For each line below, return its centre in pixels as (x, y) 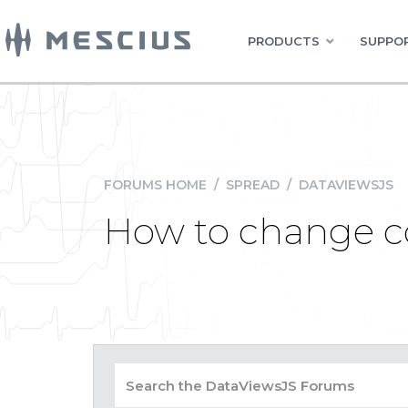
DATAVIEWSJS (346, 185)
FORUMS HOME (155, 185)
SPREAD (253, 185)
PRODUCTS (284, 41)
